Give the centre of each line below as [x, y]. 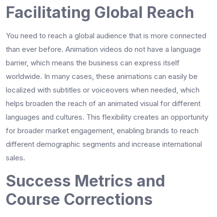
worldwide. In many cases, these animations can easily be [102, 76]
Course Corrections [79, 199]
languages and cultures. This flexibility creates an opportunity [107, 117]
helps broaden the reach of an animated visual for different [103, 103]
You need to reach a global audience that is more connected [106, 35]
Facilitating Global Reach [100, 12]
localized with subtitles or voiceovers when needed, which [103, 90]
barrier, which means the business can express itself [93, 62]
